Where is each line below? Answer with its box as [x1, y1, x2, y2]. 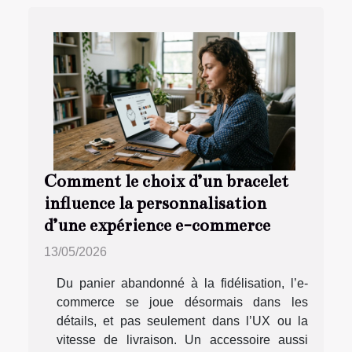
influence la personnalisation [44, 193, 266, 214]
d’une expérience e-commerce [44, 215, 270, 236]
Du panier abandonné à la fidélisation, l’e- [57, 277, 308, 291]
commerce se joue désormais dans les [57, 295, 308, 310]
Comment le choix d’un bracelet [44, 171, 288, 192]
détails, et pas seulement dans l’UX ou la [57, 314, 308, 328]
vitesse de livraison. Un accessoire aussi [57, 333, 308, 347]
